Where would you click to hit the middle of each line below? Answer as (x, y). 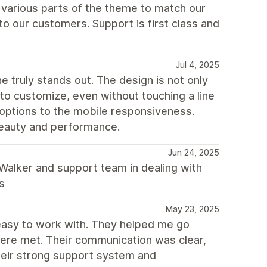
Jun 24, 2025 (194, 152)
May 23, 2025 (193, 209)
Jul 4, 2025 (198, 65)
